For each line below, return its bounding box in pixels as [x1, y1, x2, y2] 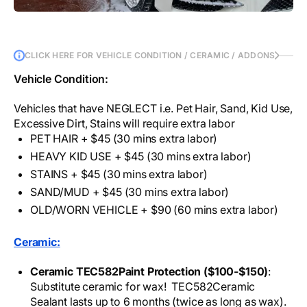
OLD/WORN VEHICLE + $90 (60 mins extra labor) [30, 203, 278, 217]
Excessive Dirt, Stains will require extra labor [14, 116, 235, 131]
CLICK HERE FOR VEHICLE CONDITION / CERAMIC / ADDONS [25, 50, 275, 61]
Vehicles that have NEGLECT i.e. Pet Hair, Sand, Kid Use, [14, 101, 293, 116]
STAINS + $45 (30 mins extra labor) [30, 167, 208, 182]
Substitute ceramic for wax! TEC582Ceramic [30, 280, 256, 294]
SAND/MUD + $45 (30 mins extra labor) [30, 185, 230, 199]
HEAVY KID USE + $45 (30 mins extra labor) [30, 149, 251, 164]
